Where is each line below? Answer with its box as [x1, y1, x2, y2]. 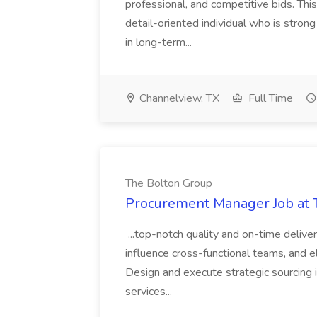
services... [125, 284, 175, 299]
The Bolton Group [125, 175, 212, 191]
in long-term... [125, 35, 195, 50]
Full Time [246, 91, 293, 106]
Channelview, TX [137, 91, 219, 106]
